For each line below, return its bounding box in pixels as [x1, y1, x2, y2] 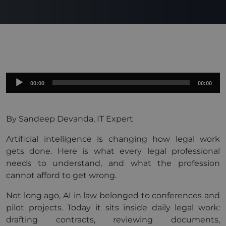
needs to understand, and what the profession [6, 158, 220, 168]
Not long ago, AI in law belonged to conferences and [6, 191, 220, 200]
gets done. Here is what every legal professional [6, 146, 220, 156]
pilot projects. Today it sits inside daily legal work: [6, 203, 220, 212]
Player [6, 85, 30, 95]
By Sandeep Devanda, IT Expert [6, 114, 133, 124]
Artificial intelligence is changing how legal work [6, 134, 220, 144]
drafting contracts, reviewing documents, [6, 215, 220, 224]
